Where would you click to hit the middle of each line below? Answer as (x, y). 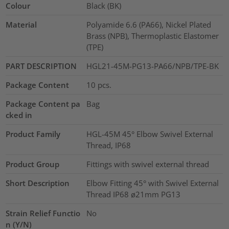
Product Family (33, 134)
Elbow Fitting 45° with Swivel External (152, 183)
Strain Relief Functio (43, 213)
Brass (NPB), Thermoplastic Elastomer (152, 36)
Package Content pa (43, 104)
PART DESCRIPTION (41, 66)
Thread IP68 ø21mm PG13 (133, 194)
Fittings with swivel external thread (147, 164)
